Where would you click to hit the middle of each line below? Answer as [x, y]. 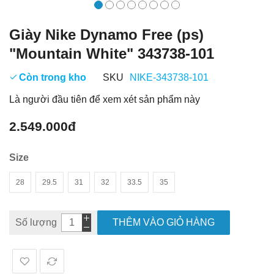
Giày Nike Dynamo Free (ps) [106, 35]
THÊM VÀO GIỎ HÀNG [164, 222]
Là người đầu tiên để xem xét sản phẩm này [105, 99]
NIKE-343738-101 [169, 77]
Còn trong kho [53, 77]
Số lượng [36, 222]
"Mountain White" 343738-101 [112, 54]
